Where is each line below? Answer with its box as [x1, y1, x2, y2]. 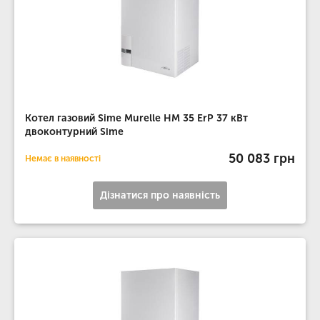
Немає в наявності [25, 154, 101, 164]
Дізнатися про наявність [100, 189, 220, 201]
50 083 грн [229, 150, 295, 166]
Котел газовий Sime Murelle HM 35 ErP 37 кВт [25, 112, 248, 124]
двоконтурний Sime [25, 126, 124, 138]
